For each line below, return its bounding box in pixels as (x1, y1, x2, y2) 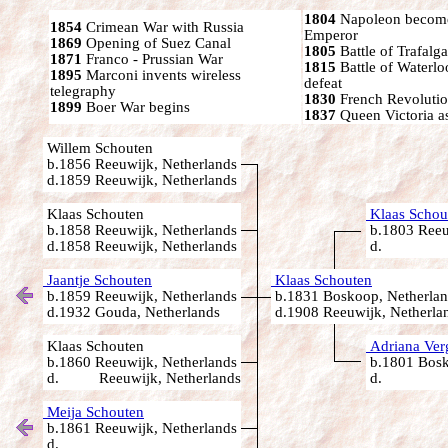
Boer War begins (82, 99, 190, 115)
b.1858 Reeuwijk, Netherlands (43, 222, 237, 238)
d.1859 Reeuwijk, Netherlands (43, 172, 237, 188)
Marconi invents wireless (82, 67, 241, 83)
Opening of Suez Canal (82, 35, 231, 51)
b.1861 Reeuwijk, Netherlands (43, 420, 237, 436)
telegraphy (50, 83, 116, 99)
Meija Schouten (43, 404, 144, 420)
